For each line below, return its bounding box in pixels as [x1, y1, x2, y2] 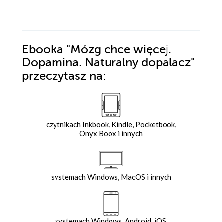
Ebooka [22, 42, 63, 56]
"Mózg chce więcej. [63, 42, 171, 56]
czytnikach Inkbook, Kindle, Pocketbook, [46, 119, 176, 129]
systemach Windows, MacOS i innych [51, 172, 171, 181]
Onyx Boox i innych [79, 128, 143, 138]
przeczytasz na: [22, 69, 106, 83]
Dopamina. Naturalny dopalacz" [22, 55, 195, 69]
